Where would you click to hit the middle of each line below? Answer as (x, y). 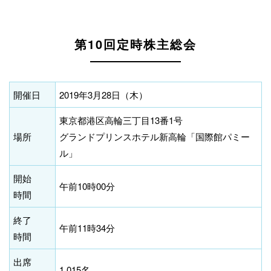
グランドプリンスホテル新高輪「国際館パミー (155, 137)
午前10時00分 (87, 186)
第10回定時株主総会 (135, 44)
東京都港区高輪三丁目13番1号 (121, 120)
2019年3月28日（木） (103, 95)
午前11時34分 (87, 228)
